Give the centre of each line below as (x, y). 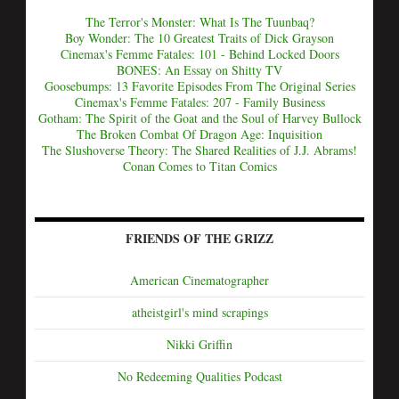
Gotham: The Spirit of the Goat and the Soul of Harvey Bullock (199, 118)
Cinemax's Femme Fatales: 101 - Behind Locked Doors (199, 54)
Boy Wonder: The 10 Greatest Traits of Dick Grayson (199, 38)
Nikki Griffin (199, 344)
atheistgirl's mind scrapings (199, 312)
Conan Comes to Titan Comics (199, 166)
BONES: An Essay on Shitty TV (199, 70)
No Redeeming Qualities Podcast (199, 376)
